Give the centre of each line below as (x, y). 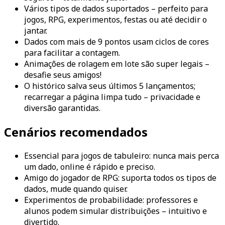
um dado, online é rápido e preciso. (90, 166)
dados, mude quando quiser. (76, 189)
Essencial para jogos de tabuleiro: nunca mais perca (122, 155)
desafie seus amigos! (63, 75)
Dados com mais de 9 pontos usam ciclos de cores (117, 41)
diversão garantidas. (62, 108)
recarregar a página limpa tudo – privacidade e (112, 97)
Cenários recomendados (76, 132)
